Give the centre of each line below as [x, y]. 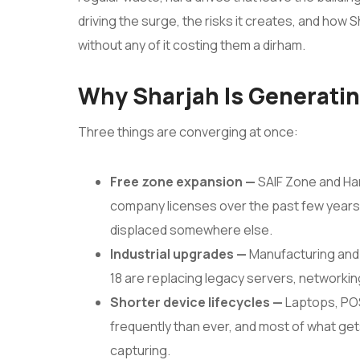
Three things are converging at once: [188, 132]
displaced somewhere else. [191, 230]
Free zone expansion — [184, 182]
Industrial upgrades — [180, 254]
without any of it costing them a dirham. [192, 45]
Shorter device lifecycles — [198, 303]
